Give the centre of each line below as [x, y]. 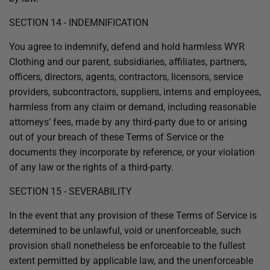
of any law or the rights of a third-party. [91, 167]
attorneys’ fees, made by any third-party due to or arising [128, 122]
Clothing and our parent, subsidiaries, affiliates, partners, [128, 62]
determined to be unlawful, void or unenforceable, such [125, 231]
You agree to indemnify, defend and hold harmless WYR [127, 47]
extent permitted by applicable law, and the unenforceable [131, 261]
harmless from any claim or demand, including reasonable [133, 107]
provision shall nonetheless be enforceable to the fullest [127, 246]
